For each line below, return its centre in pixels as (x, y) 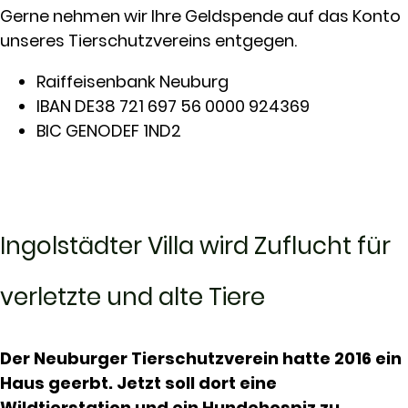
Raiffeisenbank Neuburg (133, 81)
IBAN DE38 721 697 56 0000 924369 (173, 106)
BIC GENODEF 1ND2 (109, 130)
